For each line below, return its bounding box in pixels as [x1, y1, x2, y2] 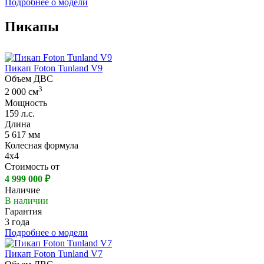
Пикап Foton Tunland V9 [5, 63, 103, 74]
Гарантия [5, 206, 42, 216]
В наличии [5, 195, 48, 206]
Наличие [5, 184, 40, 195]
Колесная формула [5, 140, 78, 150]
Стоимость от [5, 161, 60, 171]
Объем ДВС [5, 74, 53, 84]
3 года [5, 216, 29, 227]
